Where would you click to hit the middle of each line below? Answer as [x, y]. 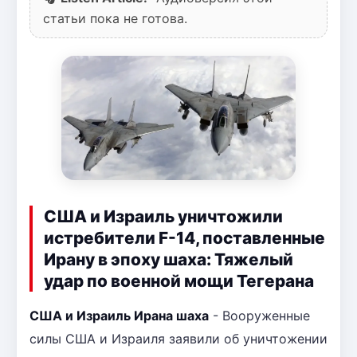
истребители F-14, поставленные [184, 237]
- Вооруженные [259, 315]
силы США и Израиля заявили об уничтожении [178, 338]
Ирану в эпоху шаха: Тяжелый [169, 259]
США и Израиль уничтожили [163, 216]
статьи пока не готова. [115, 18]
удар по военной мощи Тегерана [179, 280]
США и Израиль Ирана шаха [119, 315]
